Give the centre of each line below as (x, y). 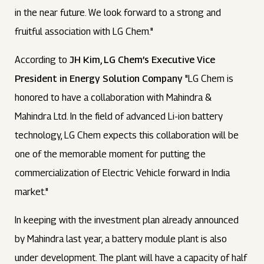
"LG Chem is (208, 79)
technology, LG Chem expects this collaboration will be (127, 135)
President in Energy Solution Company (99, 79)
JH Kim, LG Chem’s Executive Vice (143, 60)
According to (42, 60)
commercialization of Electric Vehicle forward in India (123, 173)
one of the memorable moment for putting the (110, 154)
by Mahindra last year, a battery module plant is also (121, 239)
